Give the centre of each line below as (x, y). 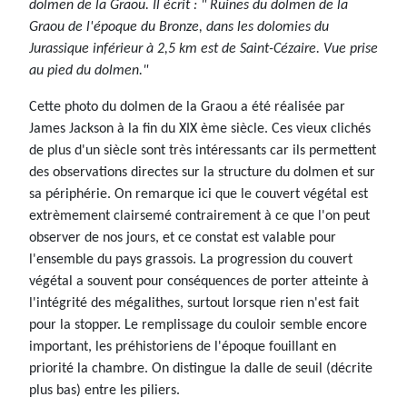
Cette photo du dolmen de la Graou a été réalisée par (187, 107)
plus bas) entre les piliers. (104, 390)
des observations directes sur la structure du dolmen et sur (202, 172)
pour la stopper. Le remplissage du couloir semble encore (198, 325)
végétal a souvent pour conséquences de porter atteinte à (199, 281)
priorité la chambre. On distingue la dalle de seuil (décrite (201, 368)
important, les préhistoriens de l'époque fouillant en (183, 347)
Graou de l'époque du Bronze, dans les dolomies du (179, 27)
